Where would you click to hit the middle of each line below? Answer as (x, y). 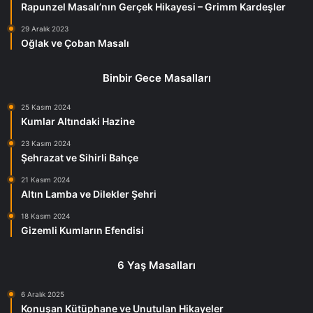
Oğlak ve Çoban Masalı (75, 43)
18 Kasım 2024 (45, 216)
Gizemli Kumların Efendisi (82, 230)
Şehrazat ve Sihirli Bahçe (80, 158)
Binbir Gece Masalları (156, 78)
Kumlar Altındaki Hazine (78, 121)
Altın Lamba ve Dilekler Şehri (89, 194)
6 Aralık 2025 (43, 294)
